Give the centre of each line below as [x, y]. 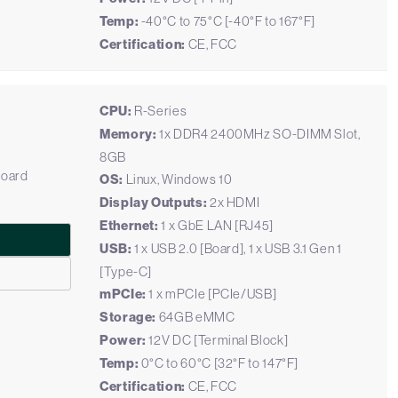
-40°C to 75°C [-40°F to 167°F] [227, 21]
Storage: [128, 317]
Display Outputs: [154, 203]
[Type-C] [126, 271]
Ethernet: [129, 226]
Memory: [128, 134]
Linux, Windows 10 [178, 179]
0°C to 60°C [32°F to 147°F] [219, 363]
